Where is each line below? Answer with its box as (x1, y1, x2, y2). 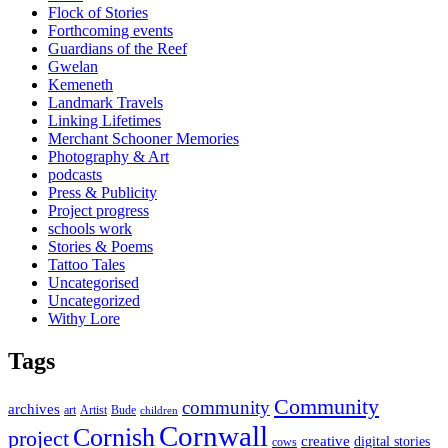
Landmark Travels (48, 94, 163, 112)
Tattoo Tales (48, 256, 125, 274)
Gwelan (48, 58, 98, 76)
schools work (48, 220, 132, 238)
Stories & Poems (48, 238, 153, 256)
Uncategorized (48, 292, 140, 310)
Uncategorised (48, 274, 139, 292)
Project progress (48, 202, 149, 220)
